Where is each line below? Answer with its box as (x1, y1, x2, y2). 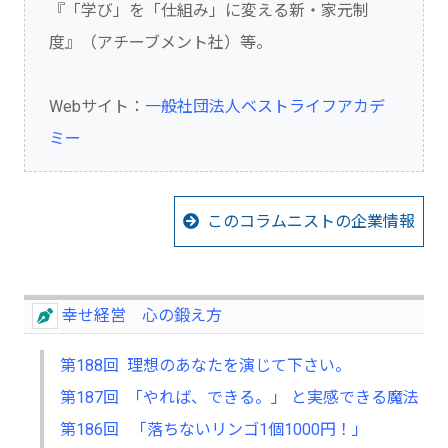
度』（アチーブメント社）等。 (49, 33, 272, 53)
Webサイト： (49, 97, 145, 117)
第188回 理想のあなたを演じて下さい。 (60, 356, 351, 376)
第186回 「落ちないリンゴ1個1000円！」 (60, 420, 368, 440)
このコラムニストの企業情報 (207, 212, 415, 232)
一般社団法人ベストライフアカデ (145, 97, 385, 117)
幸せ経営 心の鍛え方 (62, 306, 222, 326)
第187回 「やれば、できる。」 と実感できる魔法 (60, 388, 419, 408)
